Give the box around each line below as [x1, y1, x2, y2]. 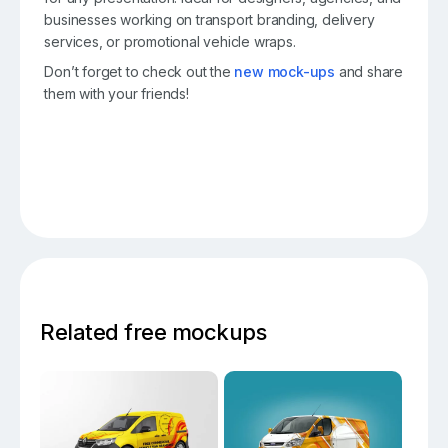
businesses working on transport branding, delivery [44, 11, 375, 29]
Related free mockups [40, 319, 267, 346]
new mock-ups [234, 62, 336, 80]
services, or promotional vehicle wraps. [44, 33, 296, 51]
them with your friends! [44, 84, 189, 102]
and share [335, 62, 404, 80]
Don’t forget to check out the [44, 62, 235, 80]
